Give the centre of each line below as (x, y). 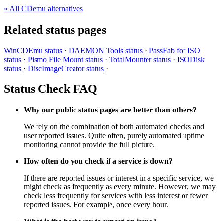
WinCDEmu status (33, 50)
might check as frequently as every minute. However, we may (120, 187)
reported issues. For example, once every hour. (96, 205)
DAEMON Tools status (106, 50)
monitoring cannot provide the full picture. (89, 145)
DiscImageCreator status (66, 68)
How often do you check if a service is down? (98, 161)
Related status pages (55, 29)
